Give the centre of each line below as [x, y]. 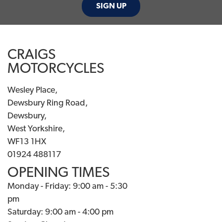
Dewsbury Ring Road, [48, 103]
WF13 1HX [27, 142]
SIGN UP [111, 6]
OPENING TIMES [58, 173]
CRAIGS [31, 55]
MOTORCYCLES [56, 69]
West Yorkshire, [36, 129]
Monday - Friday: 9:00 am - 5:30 [67, 186]
